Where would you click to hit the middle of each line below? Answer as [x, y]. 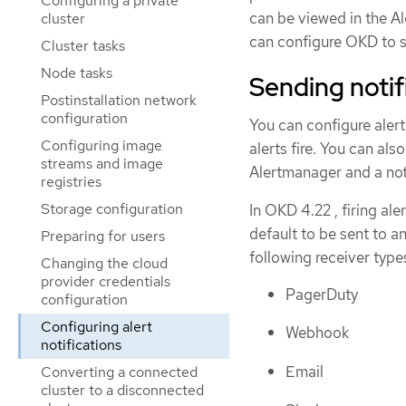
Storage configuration [112, 209]
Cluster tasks [83, 46]
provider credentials [106, 281]
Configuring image [101, 145]
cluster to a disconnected [122, 390]
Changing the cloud [104, 263]
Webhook [317, 333]
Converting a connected [119, 372]
